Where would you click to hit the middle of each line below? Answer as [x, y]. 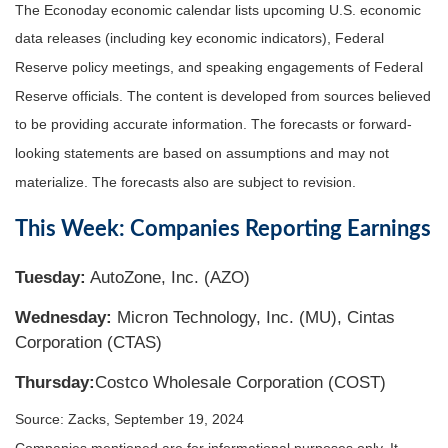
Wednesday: [63, 317]
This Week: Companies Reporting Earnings [223, 228]
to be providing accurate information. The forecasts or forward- [213, 124]
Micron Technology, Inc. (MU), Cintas [253, 317]
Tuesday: [50, 277]
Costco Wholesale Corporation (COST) [240, 382]
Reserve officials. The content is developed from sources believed [223, 95]
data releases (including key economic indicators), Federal [199, 38]
